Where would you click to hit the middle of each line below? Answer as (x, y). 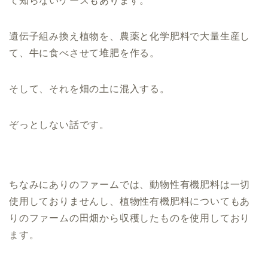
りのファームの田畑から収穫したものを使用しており (130, 218)
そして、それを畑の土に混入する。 (89, 89)
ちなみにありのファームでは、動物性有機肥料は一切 (130, 185)
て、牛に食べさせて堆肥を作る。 (84, 53)
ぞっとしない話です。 (59, 125)
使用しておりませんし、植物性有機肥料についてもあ (130, 202)
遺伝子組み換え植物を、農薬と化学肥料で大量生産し (130, 36)
